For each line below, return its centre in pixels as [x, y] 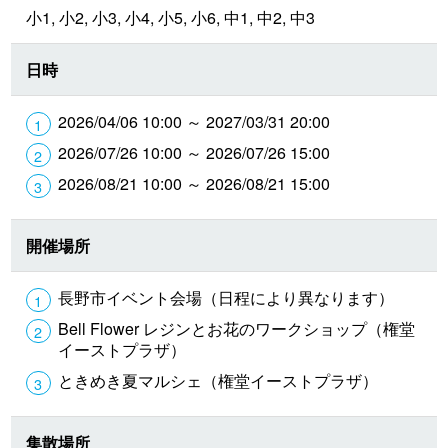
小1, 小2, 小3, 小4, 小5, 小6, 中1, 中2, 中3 [171, 17]
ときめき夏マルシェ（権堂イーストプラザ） [218, 380]
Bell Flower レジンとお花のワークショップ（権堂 [237, 328]
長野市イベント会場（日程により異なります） [226, 297]
